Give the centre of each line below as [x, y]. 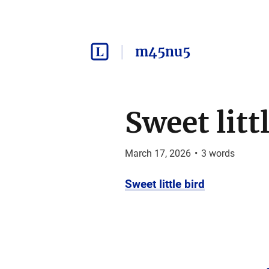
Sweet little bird [165, 184]
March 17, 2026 [158, 153]
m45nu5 [162, 52]
